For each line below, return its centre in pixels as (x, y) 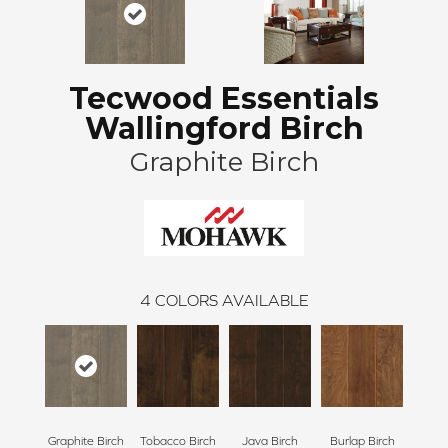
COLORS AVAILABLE (231, 300)
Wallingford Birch (224, 128)
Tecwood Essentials (224, 98)
